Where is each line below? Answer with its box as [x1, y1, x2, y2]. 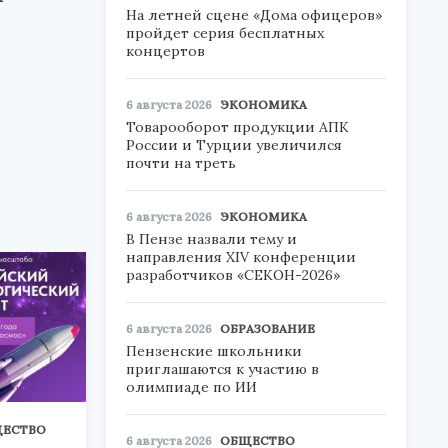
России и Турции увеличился [126, 136, 342, 154]
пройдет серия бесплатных [126, 24, 324, 42]
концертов [126, 42, 205, 60]
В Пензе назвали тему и [126, 230, 297, 248]
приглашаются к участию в [126, 360, 319, 378]
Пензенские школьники [126, 342, 302, 360]
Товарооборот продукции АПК [126, 118, 349, 136]
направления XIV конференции [126, 248, 356, 266]
